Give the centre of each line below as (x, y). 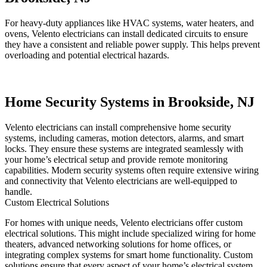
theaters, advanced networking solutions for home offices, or (118, 244)
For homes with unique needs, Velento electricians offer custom (124, 223)
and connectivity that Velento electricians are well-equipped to (121, 181)
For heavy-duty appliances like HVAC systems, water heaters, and (129, 23)
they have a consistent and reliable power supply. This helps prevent (132, 45)
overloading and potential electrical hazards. (87, 55)
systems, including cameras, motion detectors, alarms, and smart (124, 138)
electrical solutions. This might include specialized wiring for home (130, 234)
